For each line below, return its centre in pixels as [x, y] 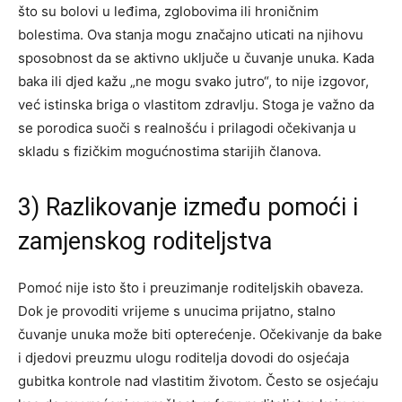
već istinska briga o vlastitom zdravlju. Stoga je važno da [196, 104]
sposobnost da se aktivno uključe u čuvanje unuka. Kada [196, 57]
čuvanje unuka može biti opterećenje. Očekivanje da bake [200, 334]
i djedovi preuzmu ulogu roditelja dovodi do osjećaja [184, 357]
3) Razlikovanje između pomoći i [188, 207]
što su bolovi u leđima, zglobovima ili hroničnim [168, 11]
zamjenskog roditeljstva [145, 241]
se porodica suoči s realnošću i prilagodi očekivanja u [187, 127]
